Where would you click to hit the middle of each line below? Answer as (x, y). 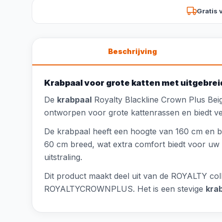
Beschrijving (132, 51)
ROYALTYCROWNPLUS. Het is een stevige (125, 189)
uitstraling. (63, 157)
